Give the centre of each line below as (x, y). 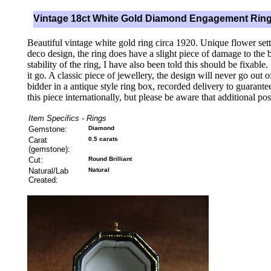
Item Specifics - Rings (67, 118)
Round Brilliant (110, 159)
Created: (43, 180)
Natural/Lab (48, 171)
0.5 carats (103, 139)
